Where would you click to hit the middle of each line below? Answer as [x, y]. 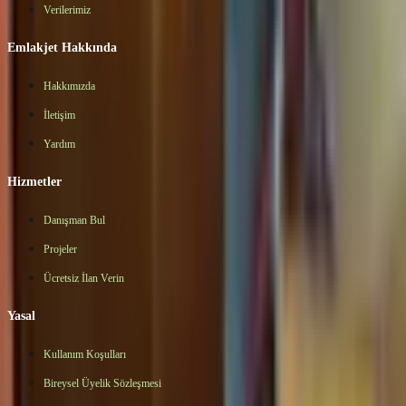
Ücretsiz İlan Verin [84, 278]
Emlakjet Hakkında [62, 47]
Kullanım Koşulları [85, 354]
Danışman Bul [74, 220]
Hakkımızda [69, 86]
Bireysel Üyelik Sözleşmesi [102, 383]
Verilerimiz [67, 10]
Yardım [59, 144]
